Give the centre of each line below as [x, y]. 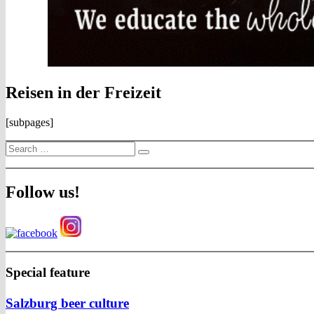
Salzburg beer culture [67, 303]
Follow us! [43, 192]
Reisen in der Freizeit [83, 92]
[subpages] [29, 122]
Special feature [48, 273]
